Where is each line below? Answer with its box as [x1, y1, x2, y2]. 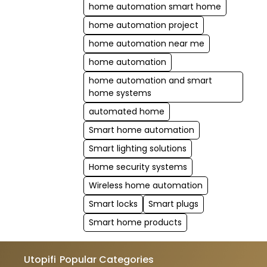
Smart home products [88, 216, 182, 228]
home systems [88, 86, 151, 99]
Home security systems [88, 160, 187, 173]
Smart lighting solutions [88, 142, 187, 154]
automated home [88, 105, 164, 117]
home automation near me [88, 37, 204, 49]
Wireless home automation [88, 179, 203, 191]
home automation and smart [88, 74, 212, 86]
